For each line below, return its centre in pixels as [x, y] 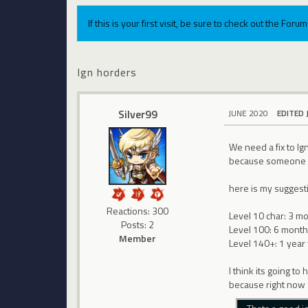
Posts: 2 [138, 224]
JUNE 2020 [249, 113]
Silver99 [137, 114]
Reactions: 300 [138, 210]
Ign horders [107, 72]
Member [138, 238]
